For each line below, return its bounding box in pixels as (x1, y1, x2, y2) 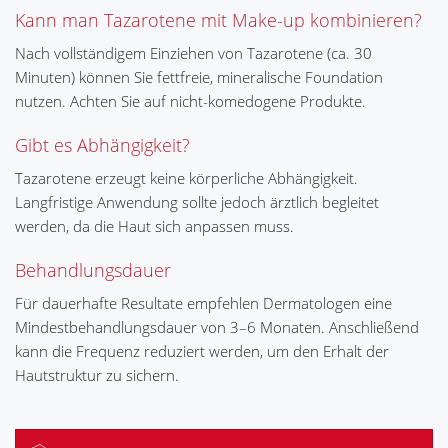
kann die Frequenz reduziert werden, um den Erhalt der (15, 341, 389, 361)
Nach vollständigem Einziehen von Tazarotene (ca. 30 (15, 43, 372, 63)
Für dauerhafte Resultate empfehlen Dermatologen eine (15, 293, 392, 313)
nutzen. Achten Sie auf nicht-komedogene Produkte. (15, 91, 366, 111)
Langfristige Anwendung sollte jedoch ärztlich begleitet (15, 192, 379, 212)
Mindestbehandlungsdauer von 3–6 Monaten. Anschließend (15, 317, 419, 337)
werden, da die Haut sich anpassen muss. (15, 216, 294, 236)
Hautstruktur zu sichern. (15, 365, 179, 385)
